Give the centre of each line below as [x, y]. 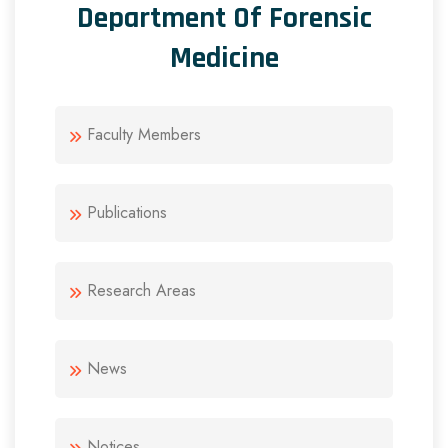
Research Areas [141, 291]
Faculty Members [144, 135]
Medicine [224, 58]
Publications [127, 213]
